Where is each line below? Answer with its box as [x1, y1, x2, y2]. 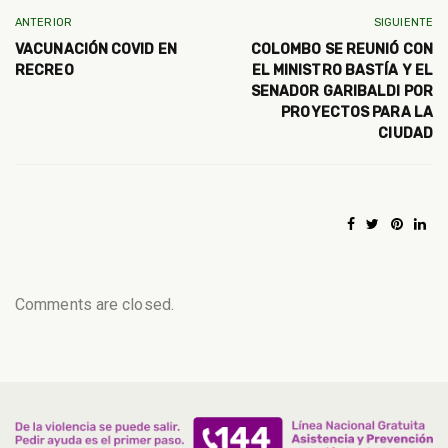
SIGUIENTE [374, 16, 433, 30]
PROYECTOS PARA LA [281, 104, 433, 122]
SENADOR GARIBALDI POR [250, 83, 433, 101]
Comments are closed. [15, 295, 174, 315]
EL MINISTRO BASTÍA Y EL [251, 62, 433, 80]
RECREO [15, 62, 74, 80]
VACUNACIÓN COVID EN [15, 41, 177, 59]
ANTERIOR [15, 16, 72, 30]
